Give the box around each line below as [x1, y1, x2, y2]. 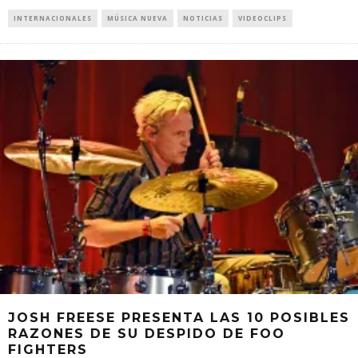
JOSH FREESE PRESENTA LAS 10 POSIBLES [8, 309, 350, 325]
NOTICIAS [183, 14, 223, 22]
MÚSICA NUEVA [107, 14, 168, 22]
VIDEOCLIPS [238, 14, 287, 22]
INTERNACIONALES [14, 14, 92, 22]
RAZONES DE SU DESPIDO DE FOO [8, 325, 285, 341]
